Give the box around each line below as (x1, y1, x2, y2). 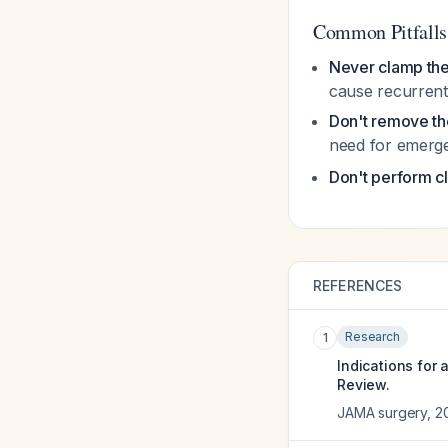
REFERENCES (313, 277, 403, 294)
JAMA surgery (337, 404, 428, 421)
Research (345, 329, 400, 344)
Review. (337, 376, 390, 393)
